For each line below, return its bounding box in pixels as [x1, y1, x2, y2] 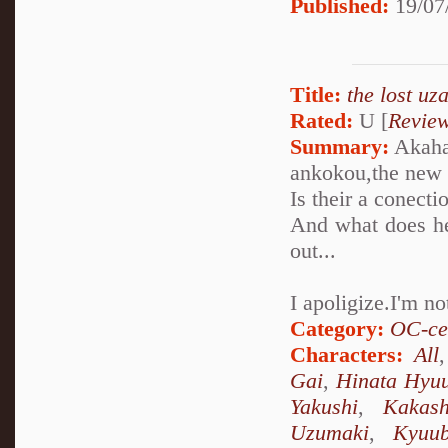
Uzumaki [290, 419, 369, 445]
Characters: [290, 341, 403, 367]
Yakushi [290, 393, 358, 419]
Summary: [290, 133, 389, 159]
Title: [290, 81, 341, 107]
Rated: [290, 107, 353, 133]
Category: [290, 315, 384, 341]
